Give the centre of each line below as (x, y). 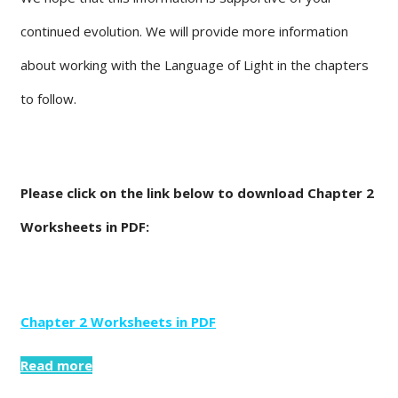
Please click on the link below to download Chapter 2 (197, 192)
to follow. (48, 98)
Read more (56, 365)
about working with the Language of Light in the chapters (195, 64)
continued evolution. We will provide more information (184, 31)
